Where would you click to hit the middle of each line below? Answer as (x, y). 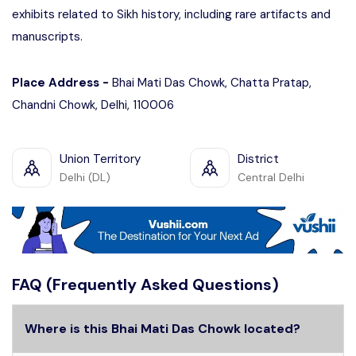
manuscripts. (47, 37)
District (258, 159)
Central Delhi (271, 177)
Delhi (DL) (85, 177)
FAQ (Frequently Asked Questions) (145, 284)
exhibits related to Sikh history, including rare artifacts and (171, 14)
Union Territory (100, 159)
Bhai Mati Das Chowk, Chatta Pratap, (212, 83)
